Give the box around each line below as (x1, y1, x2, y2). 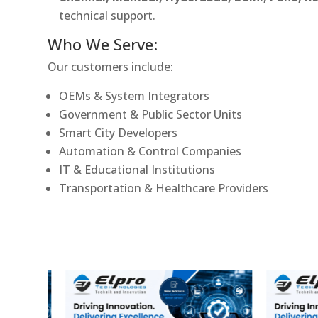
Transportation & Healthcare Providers (59, 180, 269, 196)
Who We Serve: (48, 33, 158, 55)
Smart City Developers (59, 124, 178, 141)
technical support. (59, 7, 156, 23)
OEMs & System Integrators (59, 87, 210, 104)
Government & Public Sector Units (59, 106, 243, 122)
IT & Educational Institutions (59, 161, 216, 177)
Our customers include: (48, 58, 174, 75)
